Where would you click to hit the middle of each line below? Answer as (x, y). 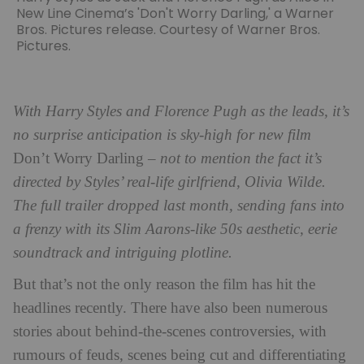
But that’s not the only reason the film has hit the (164, 284)
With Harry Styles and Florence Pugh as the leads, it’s (181, 111)
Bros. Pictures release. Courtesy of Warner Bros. (168, 29)
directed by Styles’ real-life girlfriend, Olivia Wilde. (169, 182)
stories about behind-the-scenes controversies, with (170, 331)
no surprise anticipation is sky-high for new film (162, 135)
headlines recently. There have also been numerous (170, 308)
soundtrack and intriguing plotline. (123, 253)
